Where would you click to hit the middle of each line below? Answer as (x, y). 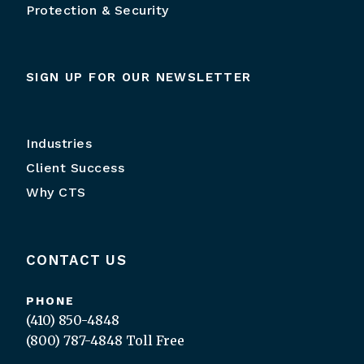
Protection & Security (97, 11)
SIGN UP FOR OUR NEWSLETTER (139, 78)
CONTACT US (76, 260)
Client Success (75, 168)
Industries (59, 144)
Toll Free (154, 341)
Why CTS (56, 193)
